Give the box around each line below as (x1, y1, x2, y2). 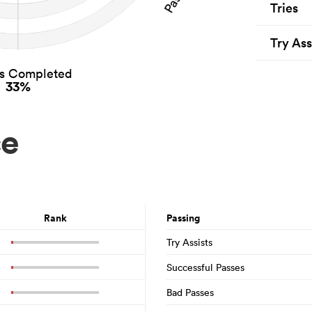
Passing (166, 211, 200, 225)
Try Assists (166, 235, 212, 249)
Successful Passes (166, 260, 244, 274)
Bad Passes (166, 286, 214, 299)
